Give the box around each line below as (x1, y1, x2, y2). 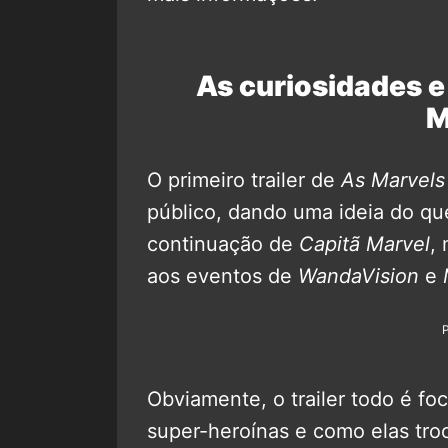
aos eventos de (147, 263, 298, 288)
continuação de (147, 231, 299, 256)
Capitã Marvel (299, 231, 430, 256)
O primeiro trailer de (147, 167, 341, 192)
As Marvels (341, 167, 445, 192)
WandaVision (298, 263, 419, 288)
